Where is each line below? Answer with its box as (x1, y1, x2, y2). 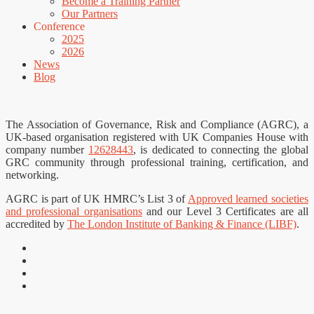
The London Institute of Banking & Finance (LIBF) (67, 218, 296, 231)
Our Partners (62, 8, 118, 20)
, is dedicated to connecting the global (133, 144, 308, 156)
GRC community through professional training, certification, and (6, 156, 308, 169)
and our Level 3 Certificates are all (142, 205, 309, 218)
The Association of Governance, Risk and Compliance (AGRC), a (6, 118, 308, 131)
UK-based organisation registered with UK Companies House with (6, 131, 308, 144)
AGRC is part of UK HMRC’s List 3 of (6, 193, 188, 205)
